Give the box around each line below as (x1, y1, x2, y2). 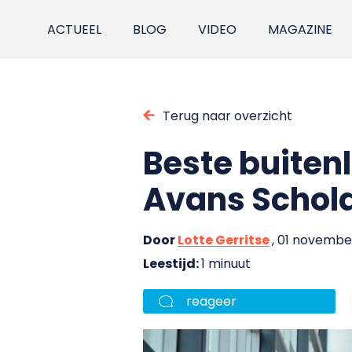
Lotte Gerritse (178, 230, 269, 249)
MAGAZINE (268, 20, 333, 38)
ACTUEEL (47, 20, 102, 38)
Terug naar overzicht (163, 106, 292, 125)
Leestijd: (143, 254, 201, 273)
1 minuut (201, 254, 251, 273)
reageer (186, 291, 236, 310)
